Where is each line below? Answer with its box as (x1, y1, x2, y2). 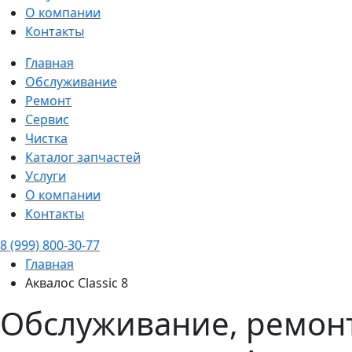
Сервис (25, 111, 69, 128)
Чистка (25, 130, 68, 147)
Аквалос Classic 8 (25, 274, 128, 291)
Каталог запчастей (25, 148, 141, 166)
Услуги (25, 167, 66, 185)
